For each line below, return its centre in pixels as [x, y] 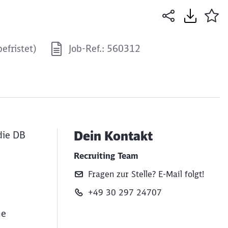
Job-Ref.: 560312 [105, 48]
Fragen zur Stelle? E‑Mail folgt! [146, 174]
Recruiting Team [106, 156]
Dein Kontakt [113, 136]
